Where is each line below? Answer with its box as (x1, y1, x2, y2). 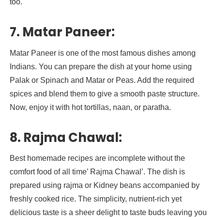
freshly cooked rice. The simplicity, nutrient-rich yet (10, 195, 182, 203)
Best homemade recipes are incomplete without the (10, 154, 185, 163)
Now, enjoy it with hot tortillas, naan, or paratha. (10, 103, 171, 111)
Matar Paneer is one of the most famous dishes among (10, 48, 196, 57)
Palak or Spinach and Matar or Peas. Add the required (10, 76, 194, 84)
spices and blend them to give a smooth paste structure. (10, 89, 200, 98)
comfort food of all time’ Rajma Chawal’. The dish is (10, 168, 185, 176)
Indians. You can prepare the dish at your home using (10, 62, 192, 71)
